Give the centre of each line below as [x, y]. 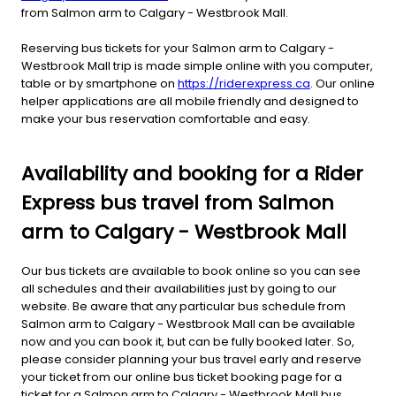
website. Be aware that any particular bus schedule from [183, 306]
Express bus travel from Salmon [178, 202]
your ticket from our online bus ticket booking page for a [182, 377]
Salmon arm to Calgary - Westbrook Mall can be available [188, 324]
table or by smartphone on [99, 83]
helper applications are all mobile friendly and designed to [190, 101]
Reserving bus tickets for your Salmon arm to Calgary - [178, 48]
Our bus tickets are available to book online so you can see [191, 270]
